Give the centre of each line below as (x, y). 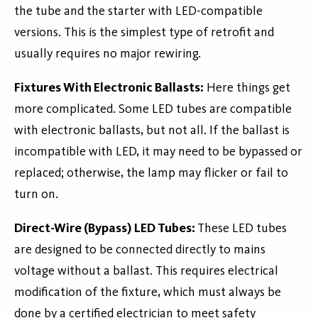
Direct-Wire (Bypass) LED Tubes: (106, 228)
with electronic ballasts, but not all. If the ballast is (152, 130)
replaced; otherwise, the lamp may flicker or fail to (151, 173)
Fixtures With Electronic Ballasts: (109, 88)
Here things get (247, 88)
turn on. (36, 194)
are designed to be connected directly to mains (140, 250)
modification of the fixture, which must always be (148, 292)
